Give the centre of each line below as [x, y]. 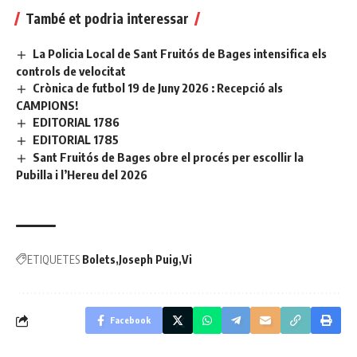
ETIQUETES [53, 260]
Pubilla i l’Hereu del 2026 [82, 174]
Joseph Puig [149, 260]
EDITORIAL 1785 [76, 140]
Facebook [130, 320]
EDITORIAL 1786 [76, 122]
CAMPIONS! [47, 106]
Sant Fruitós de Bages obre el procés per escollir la [169, 157]
